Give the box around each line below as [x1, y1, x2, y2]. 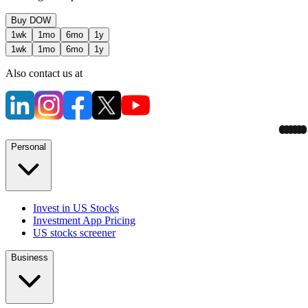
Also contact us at [5, 67, 82, 79]
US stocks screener [33, 226, 115, 239]
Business [11, 252, 48, 263]
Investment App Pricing [33, 214, 135, 226]
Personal [11, 141, 46, 152]
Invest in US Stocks [33, 201, 119, 214]
